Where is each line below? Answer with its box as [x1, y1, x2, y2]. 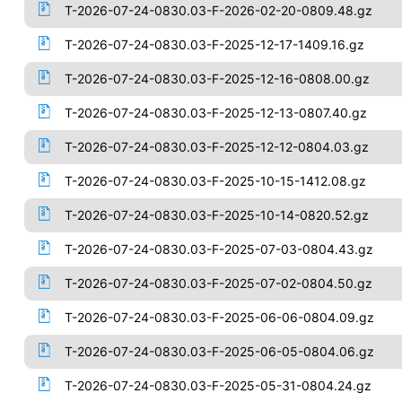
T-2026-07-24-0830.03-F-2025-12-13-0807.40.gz [64, 105, 367, 120]
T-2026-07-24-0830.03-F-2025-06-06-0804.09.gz [64, 310, 374, 325]
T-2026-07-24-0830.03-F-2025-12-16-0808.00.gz [64, 71, 370, 86]
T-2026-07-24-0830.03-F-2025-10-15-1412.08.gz [64, 173, 366, 188]
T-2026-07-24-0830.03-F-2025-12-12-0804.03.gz [64, 139, 369, 154]
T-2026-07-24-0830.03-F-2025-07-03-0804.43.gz [64, 241, 373, 257]
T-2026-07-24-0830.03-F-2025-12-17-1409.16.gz [64, 37, 364, 52]
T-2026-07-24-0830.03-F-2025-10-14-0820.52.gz [64, 207, 369, 223]
